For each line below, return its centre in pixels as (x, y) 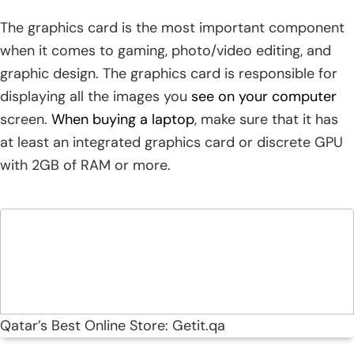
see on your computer (264, 96)
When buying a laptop (123, 119)
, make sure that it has (266, 119)
